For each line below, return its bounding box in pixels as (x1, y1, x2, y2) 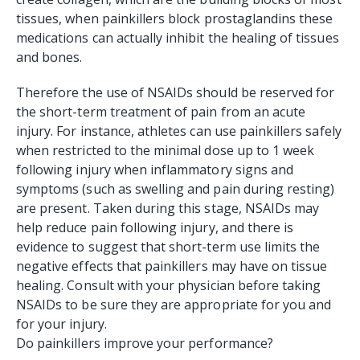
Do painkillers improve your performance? (16, 333, 273, 352)
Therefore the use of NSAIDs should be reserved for (16, 83, 335, 101)
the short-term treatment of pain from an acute (16, 102, 306, 121)
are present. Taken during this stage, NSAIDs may (16, 198, 320, 217)
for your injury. (16, 314, 110, 333)
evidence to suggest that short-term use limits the (16, 237, 321, 256)
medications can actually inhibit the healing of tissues (16, 28, 339, 47)
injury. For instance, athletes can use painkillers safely (16, 121, 342, 140)
